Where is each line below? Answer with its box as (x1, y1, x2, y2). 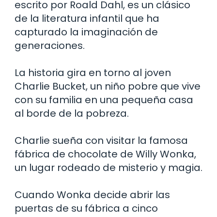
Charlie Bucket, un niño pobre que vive (15, 79, 201, 93)
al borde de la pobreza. (15, 106, 129, 120)
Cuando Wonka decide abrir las (15, 187, 170, 201)
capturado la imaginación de (15, 25, 158, 39)
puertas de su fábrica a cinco (15, 201, 158, 215)
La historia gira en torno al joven (15, 65, 171, 79)
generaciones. (15, 38, 85, 52)
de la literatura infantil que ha (15, 11, 159, 25)
